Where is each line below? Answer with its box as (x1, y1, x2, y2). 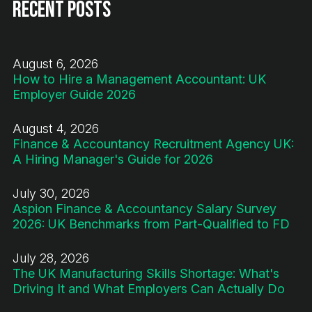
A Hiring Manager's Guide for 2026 (13, 151, 213, 166)
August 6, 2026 (13, 56, 98, 71)
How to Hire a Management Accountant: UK (13, 71, 266, 86)
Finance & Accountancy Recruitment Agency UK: (13, 136, 294, 151)
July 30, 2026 (13, 185, 90, 201)
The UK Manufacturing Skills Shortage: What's (13, 265, 279, 281)
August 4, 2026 (13, 120, 99, 136)
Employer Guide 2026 (13, 86, 136, 102)
